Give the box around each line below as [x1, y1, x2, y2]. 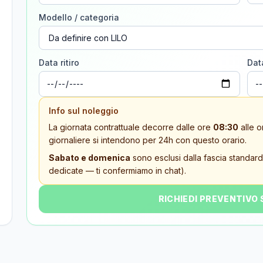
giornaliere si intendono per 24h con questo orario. [49, 135, 247, 145]
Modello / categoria [39, 12, 120, 22]
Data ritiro [39, 58, 80, 68]
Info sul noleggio [49, 106, 119, 116]
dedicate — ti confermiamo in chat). [49, 166, 187, 176]
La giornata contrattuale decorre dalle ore [49, 122, 214, 132]
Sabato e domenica [49, 153, 131, 163]
